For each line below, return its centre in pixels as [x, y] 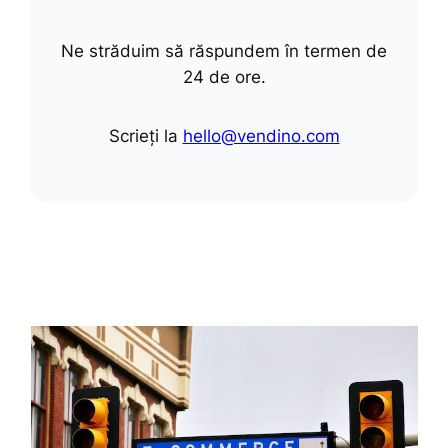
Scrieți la [145, 136]
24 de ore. [224, 76]
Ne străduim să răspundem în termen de [224, 50]
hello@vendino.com [261, 136]
